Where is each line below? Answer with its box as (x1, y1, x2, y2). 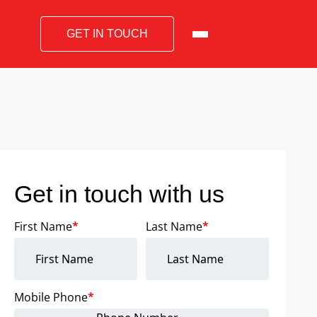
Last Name (146, 219, 202, 234)
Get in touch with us (14, 180, 224, 207)
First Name (14, 219, 72, 234)
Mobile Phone (14, 289, 88, 305)
